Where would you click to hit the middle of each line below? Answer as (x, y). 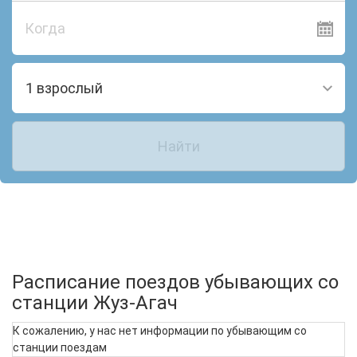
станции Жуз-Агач (95, 303)
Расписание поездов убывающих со (175, 282)
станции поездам (60, 347)
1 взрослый (64, 88)
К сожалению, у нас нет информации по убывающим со (160, 330)
